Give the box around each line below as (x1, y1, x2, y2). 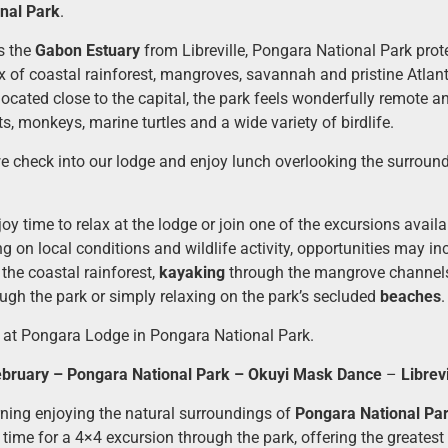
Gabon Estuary (34, 40, 140, 60)
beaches (379, 286, 441, 306)
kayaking (158, 262, 225, 282)
